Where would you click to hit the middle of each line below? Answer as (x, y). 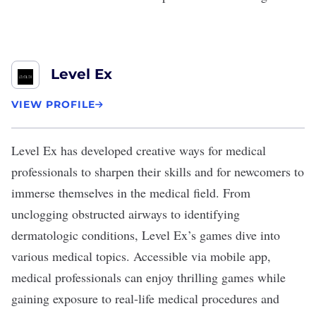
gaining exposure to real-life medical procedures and (145, 298)
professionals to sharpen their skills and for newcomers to (158, 171)
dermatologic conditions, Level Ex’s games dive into (146, 235)
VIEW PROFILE (53, 104)
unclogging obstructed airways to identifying (126, 214)
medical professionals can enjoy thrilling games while (148, 277)
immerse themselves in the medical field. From (131, 193)
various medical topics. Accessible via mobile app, (141, 256)
